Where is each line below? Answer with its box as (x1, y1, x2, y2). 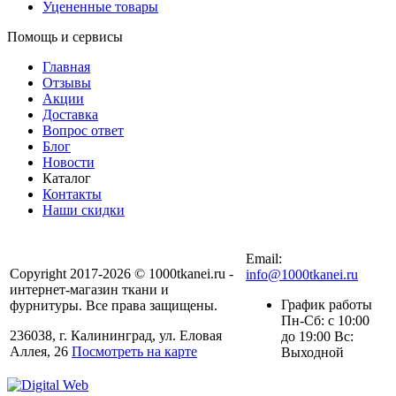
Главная (42, 59, 90, 75)
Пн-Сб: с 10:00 (281, 313, 369, 329)
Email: (246, 251, 282, 267)
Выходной (281, 345, 344, 361)
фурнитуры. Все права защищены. (10, 298, 217, 314)
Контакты (42, 187, 102, 202)
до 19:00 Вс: (281, 329, 354, 345)
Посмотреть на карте (72, 344, 197, 360)
